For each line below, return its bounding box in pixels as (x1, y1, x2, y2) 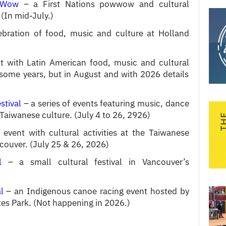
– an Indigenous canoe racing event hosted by (3, 185, 189, 197)
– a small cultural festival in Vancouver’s (1, 156, 189, 167)
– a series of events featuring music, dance (21, 97, 189, 109)
